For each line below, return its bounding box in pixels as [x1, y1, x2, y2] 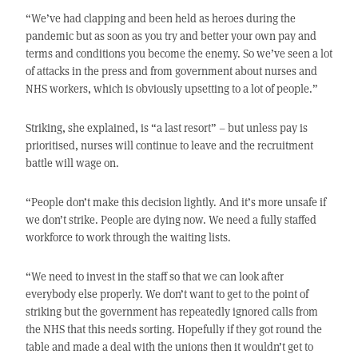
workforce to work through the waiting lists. [25, 229, 231, 245]
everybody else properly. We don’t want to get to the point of [25, 286, 308, 302]
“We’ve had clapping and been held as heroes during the [25, 10, 296, 26]
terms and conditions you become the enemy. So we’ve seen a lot [25, 46, 332, 62]
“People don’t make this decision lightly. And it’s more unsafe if [25, 194, 326, 210]
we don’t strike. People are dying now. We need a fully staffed [25, 212, 316, 228]
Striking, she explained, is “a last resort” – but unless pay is [25, 120, 308, 136]
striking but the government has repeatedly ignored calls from [25, 304, 318, 320]
